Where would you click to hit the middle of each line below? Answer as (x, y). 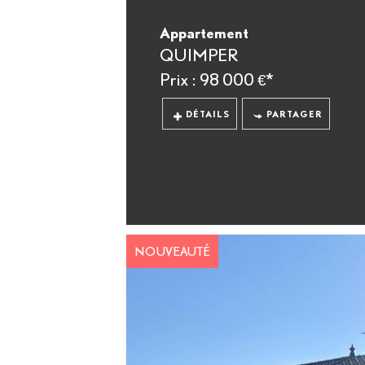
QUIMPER (199, 55)
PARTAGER (294, 114)
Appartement (204, 33)
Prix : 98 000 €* (216, 79)
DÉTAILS (208, 114)
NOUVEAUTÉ (172, 251)
